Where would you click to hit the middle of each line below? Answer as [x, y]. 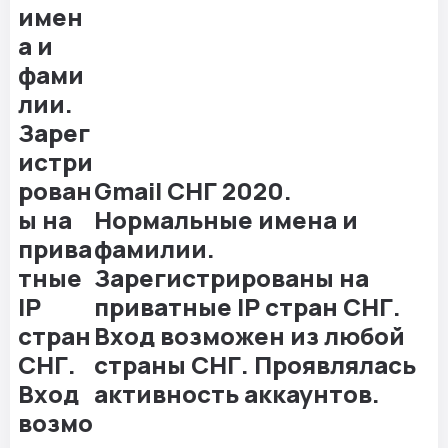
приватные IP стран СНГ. [247, 307]
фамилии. [154, 249]
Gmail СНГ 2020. [193, 191]
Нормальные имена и [226, 220]
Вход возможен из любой [249, 336]
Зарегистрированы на [231, 278]
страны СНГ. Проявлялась [255, 365]
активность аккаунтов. [237, 394]
